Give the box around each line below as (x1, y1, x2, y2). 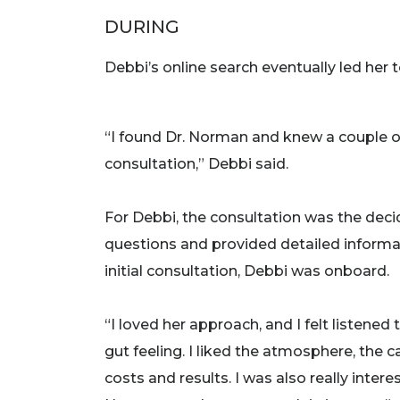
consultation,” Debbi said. (104, 154, 288, 172)
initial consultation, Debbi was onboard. (104, 262, 389, 279)
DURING (104, 16, 179, 38)
